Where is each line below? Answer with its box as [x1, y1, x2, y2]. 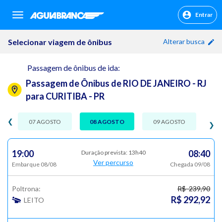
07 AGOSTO [29, 117, 61, 125]
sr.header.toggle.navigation [17, 11, 108, 20]
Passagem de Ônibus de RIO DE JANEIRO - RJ [26, 78, 207, 89]
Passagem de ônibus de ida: [27, 63, 120, 72]
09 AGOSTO [153, 117, 185, 125]
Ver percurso [93, 158, 133, 166]
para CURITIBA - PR [26, 91, 105, 102]
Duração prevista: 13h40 [81, 149, 146, 156]
